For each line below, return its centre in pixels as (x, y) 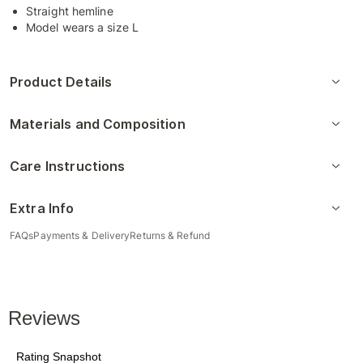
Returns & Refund (170, 235)
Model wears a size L (82, 27)
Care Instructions (68, 166)
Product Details (61, 82)
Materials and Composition (98, 124)
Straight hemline (70, 11)
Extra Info (42, 208)
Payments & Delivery (82, 235)
